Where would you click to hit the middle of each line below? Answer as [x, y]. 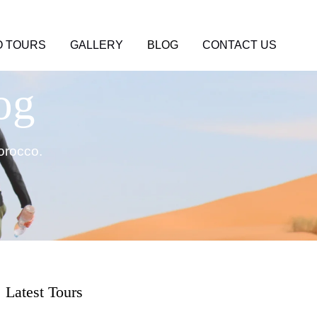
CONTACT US [240, 45]
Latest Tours [44, 292]
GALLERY [97, 45]
